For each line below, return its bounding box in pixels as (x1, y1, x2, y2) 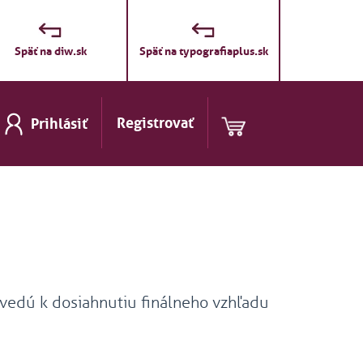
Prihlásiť (31, 115, 88, 134)
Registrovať (117, 114, 194, 132)
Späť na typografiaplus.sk (139, 44, 268, 58)
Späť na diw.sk (14, 44, 87, 58)
